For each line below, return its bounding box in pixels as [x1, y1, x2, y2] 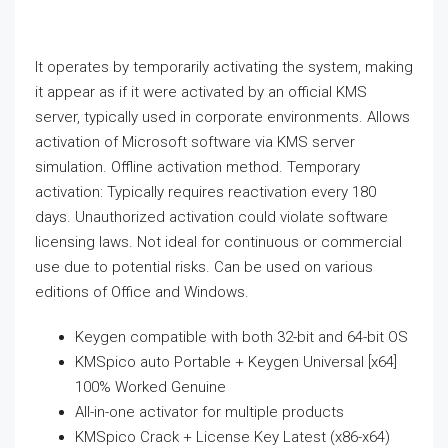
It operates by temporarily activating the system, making [35, 58, 413, 77]
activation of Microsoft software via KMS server [35, 133, 355, 152]
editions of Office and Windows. [35, 283, 249, 302]
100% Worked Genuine [75, 378, 226, 397]
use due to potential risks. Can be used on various [35, 258, 373, 277]
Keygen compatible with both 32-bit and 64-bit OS [75, 328, 408, 347]
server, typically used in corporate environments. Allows [35, 108, 410, 127]
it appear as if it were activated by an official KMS [35, 83, 367, 102]
